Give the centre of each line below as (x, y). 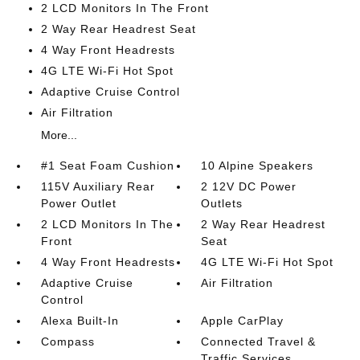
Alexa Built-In (80, 321)
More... (59, 135)
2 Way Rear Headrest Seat (118, 29)
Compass (67, 342)
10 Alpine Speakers (258, 166)
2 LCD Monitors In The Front (125, 8)
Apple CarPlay (243, 321)
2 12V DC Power (249, 186)
